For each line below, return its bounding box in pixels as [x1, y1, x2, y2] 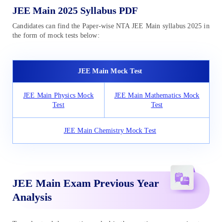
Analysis [12, 191, 52, 204]
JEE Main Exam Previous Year [12, 177, 159, 190]
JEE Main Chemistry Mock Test [63, 127, 157, 135]
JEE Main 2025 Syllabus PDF [12, 4, 138, 16]
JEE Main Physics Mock [23, 92, 94, 100]
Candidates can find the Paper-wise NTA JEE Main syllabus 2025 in [12, 22, 210, 30]
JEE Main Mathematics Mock [114, 92, 200, 100]
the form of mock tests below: [12, 31, 100, 39]
